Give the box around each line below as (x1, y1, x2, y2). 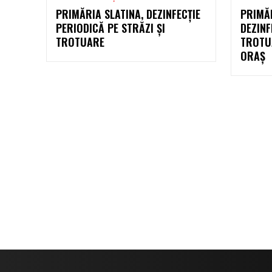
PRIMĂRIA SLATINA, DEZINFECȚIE (56, 5, 200, 22)
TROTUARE (56, 33, 104, 50)
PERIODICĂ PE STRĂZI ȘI (56, 19, 165, 36)
